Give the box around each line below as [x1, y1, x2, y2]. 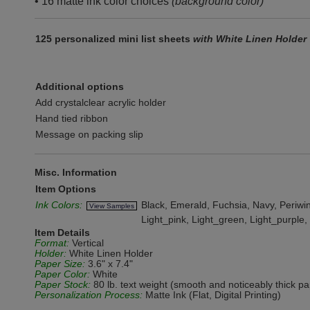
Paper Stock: [35, 279, 91, 290]
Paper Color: [35, 268, 90, 280]
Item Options [35, 183, 96, 194]
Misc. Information [35, 167, 117, 178]
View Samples [89, 202, 134, 210]
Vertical [69, 237, 104, 248]
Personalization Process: [35, 289, 143, 300]
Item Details [35, 227, 90, 238]
